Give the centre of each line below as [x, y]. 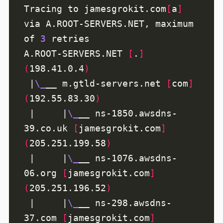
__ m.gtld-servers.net [106, 84]
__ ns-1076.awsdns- [128, 158]
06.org [43, 173]
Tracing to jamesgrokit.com [95, 9]
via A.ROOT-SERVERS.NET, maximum [109, 24]
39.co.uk [49, 128]
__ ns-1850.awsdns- [128, 113]
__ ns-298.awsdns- [125, 203]
